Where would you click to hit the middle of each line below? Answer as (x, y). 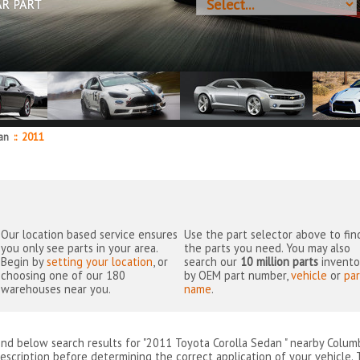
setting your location (100, 262)
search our (213, 262)
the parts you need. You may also (268, 248)
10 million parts (280, 262)
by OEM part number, (238, 276)
